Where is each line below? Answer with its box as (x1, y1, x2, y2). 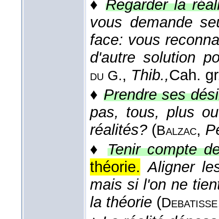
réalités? (90, 121, 147, 139)
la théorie (90, 194, 152, 211)
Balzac (156, 123, 197, 138)
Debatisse (161, 195, 218, 211)
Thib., (131, 66, 169, 84)
